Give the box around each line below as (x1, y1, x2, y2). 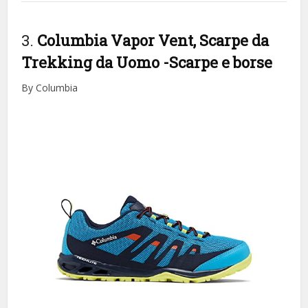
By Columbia (21, 80, 78, 94)
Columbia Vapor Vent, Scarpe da (37, 30, 269, 50)
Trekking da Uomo (21, 52, 164, 72)
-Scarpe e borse (163, 52, 273, 72)
